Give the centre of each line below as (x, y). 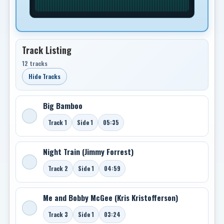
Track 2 (58, 168)
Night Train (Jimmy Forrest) (88, 151)
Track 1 (57, 122)
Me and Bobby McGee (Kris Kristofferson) (110, 197)
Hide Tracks (44, 76)
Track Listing (47, 50)
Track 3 (58, 214)
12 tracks (35, 63)
